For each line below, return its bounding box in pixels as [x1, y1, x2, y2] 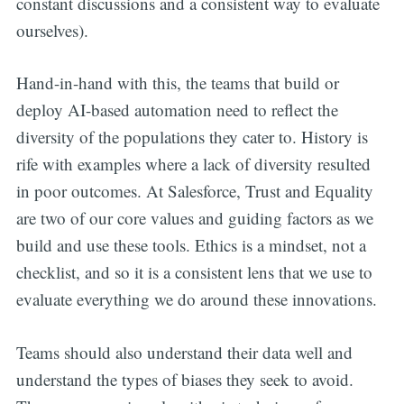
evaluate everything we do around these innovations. [15, 288, 377, 311]
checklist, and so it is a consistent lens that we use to [15, 261, 372, 284]
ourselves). [15, 18, 88, 41]
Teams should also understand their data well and [15, 340, 353, 363]
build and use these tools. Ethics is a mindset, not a [15, 234, 366, 257]
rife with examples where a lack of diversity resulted [15, 152, 371, 176]
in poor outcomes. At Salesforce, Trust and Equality [15, 179, 373, 203]
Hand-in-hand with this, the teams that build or [15, 71, 339, 95]
